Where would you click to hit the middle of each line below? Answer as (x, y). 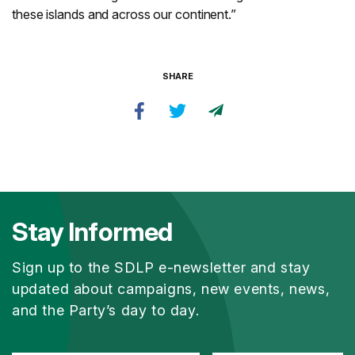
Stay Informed (92, 232)
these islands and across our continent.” (124, 14)
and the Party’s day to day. (106, 310)
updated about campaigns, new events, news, (171, 289)
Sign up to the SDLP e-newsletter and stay (161, 267)
